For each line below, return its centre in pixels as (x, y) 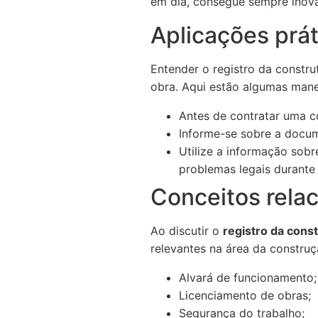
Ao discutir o (187, 231)
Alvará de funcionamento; (248, 278)
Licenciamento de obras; (245, 295)
